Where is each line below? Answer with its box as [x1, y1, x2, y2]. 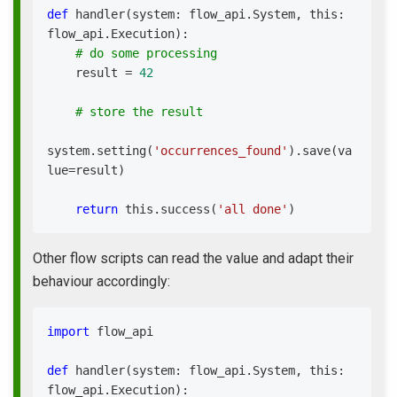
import [47, 324, 90, 339]
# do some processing [75, 46, 217, 60]
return [75, 202, 118, 216]
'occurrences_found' [153, 144, 288, 158]
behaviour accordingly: [33, 273, 170, 290]
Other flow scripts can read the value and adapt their [33, 250, 354, 267]
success [160, 202, 210, 216]
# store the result [75, 105, 203, 119]
